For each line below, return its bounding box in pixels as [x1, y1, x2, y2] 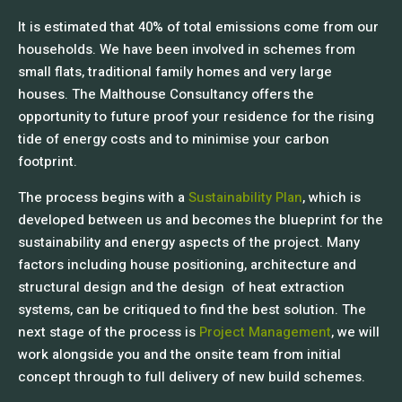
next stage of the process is [18, 322, 199, 342]
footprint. [18, 152, 77, 171]
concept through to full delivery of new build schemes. [18, 367, 369, 387]
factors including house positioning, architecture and [18, 255, 356, 275]
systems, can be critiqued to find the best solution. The [18, 300, 366, 319]
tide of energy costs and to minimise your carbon [18, 129, 329, 149]
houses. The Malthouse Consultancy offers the [18, 84, 314, 104]
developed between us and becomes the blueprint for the [18, 210, 383, 230]
